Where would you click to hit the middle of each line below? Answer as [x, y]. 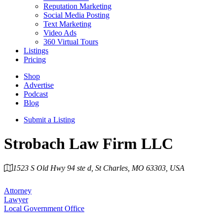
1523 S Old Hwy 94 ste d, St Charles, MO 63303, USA [99, 168]
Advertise [39, 85]
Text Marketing [67, 24]
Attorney [18, 190]
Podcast [36, 94]
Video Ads [60, 33]
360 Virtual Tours [71, 42]
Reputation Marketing [77, 6]
